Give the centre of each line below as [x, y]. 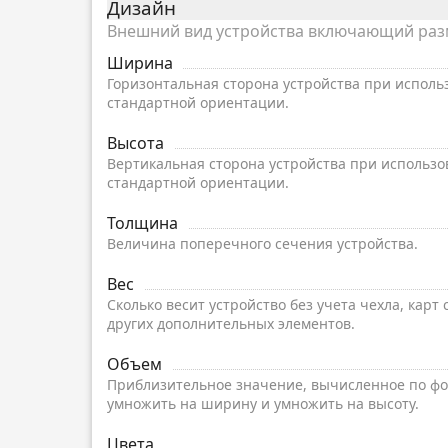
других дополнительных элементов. [231, 324]
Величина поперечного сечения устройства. [262, 244]
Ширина [140, 63]
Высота [135, 143]
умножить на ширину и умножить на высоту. [265, 404]
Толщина [142, 223]
